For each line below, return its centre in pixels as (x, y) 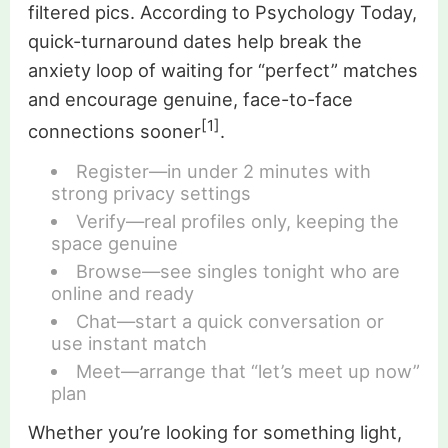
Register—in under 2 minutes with (223, 170)
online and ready (122, 292)
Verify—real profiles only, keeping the (237, 220)
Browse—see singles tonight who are (237, 270)
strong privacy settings (150, 192)
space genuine (114, 242)
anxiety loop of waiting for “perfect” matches (222, 69)
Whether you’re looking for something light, (214, 431)
